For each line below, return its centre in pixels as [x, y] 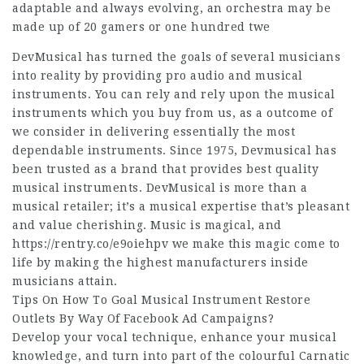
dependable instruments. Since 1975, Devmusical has [174, 150]
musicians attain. [65, 281]
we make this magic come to [254, 244]
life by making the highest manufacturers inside [160, 262]
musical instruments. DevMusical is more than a [160, 188]
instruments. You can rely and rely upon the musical [174, 94]
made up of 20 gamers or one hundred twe [141, 27]
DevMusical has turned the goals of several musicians [176, 57]
